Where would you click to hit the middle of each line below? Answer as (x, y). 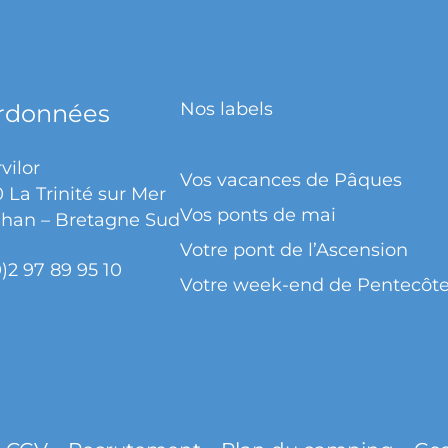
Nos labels (226, 108)
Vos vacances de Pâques (291, 179)
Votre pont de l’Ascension (294, 249)
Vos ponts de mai (258, 214)
